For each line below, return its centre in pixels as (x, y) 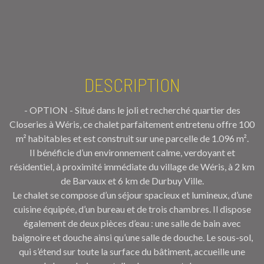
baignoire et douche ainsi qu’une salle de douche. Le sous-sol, (132, 237)
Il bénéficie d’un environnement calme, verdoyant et (132, 152)
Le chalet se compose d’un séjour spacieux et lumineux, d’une (132, 194)
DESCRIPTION (132, 84)
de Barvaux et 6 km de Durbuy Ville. (132, 180)
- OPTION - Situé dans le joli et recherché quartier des (132, 110)
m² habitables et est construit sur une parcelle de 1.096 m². (132, 138)
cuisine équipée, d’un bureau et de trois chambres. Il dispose (132, 209)
